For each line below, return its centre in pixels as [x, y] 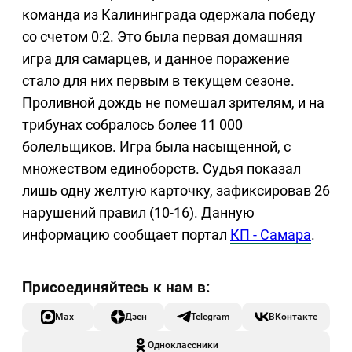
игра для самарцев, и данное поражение [156, 58]
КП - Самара [271, 234]
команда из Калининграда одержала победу [169, 14]
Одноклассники [183, 344]
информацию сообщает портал [126, 234]
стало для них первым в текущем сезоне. [158, 80]
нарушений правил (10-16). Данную [138, 212]
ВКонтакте [293, 316]
